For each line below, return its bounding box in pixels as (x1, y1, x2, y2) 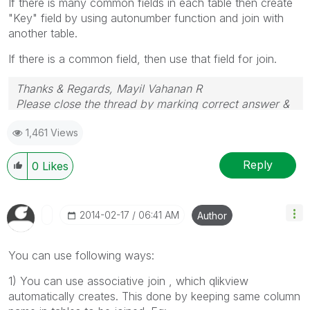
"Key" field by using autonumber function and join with (8, 10, 284, 25)
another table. (8, 26, 77, 40)
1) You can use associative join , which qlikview (8, 273, 248, 288)
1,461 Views (26, 126, 78, 138)
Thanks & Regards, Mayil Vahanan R (16, 81, 202, 95)
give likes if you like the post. (16, 111, 166, 126)
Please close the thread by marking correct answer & (16, 96, 289, 111)
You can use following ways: (8, 248, 154, 262)
